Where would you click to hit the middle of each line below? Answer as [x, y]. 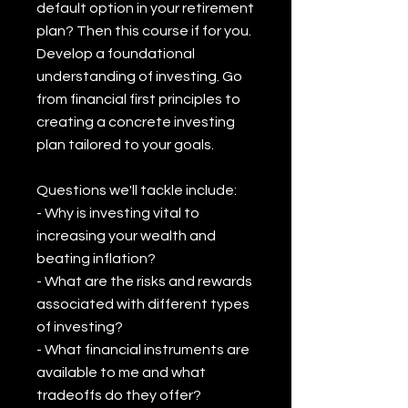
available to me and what [121, 372]
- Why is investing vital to [118, 213]
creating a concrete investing [136, 122]
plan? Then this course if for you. [144, 31]
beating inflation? [96, 259]
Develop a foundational [116, 54]
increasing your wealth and [126, 236]
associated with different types [143, 304]
